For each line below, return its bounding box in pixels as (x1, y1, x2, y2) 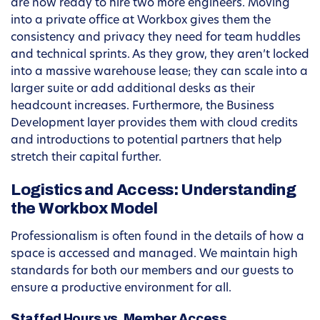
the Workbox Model (11, 200, 158, 218)
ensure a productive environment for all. (11, 283, 231, 295)
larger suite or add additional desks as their (11, 84, 255, 96)
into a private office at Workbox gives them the (11, 15, 271, 27)
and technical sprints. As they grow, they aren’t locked (11, 49, 309, 61)
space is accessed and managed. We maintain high (11, 249, 298, 261)
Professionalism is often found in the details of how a (11, 231, 304, 244)
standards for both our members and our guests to (11, 266, 294, 278)
